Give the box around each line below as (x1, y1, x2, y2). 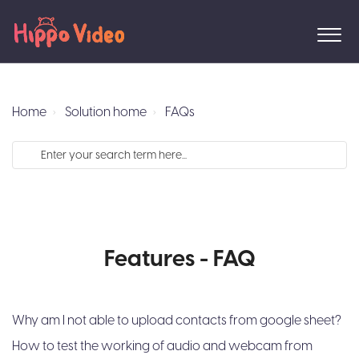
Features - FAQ (103, 244, 256, 275)
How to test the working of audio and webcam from (12, 337, 313, 355)
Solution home (65, 103, 147, 121)
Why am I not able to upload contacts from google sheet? (12, 312, 341, 329)
